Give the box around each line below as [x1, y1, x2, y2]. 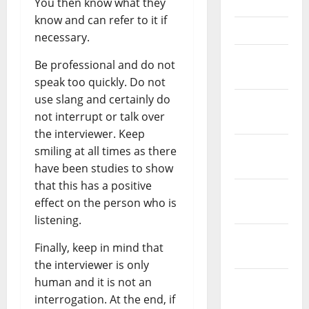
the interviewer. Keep [34, 126, 145, 142]
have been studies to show [34, 161, 173, 177]
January [234, 140, 278, 156]
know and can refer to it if [34, 12, 167, 28]
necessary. [34, 30, 90, 46]
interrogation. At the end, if [34, 292, 175, 308]
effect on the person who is [34, 195, 177, 211]
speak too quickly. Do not [34, 74, 166, 90]
